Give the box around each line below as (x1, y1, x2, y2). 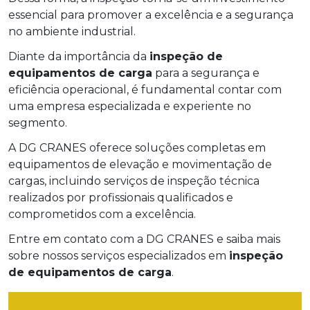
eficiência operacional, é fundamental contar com (8, 83, 282, 97)
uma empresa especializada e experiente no (8, 100, 251, 113)
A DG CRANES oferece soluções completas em (8, 141, 266, 155)
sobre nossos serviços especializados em (8, 249, 229, 263)
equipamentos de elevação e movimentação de (8, 158, 272, 172)
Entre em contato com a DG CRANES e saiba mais (8, 232, 280, 246)
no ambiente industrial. (8, 25, 136, 39)
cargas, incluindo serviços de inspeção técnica (8, 174, 259, 188)
